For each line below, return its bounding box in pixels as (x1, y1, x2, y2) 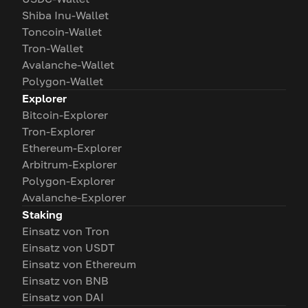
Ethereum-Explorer (22, 141, 122, 155)
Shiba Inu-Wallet (22, 8, 109, 22)
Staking (22, 208, 63, 221)
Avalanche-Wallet (22, 58, 114, 71)
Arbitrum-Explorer (22, 157, 117, 171)
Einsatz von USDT (22, 241, 115, 254)
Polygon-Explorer (22, 174, 115, 188)
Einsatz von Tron (22, 224, 109, 238)
